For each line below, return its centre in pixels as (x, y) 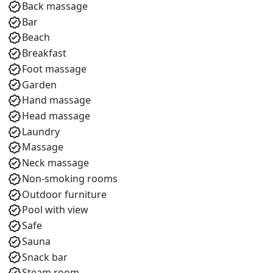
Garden (39, 84)
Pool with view (55, 210)
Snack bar (45, 257)
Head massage (56, 116)
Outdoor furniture (64, 194)
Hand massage (56, 100)
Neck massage (55, 163)
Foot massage (54, 69)
